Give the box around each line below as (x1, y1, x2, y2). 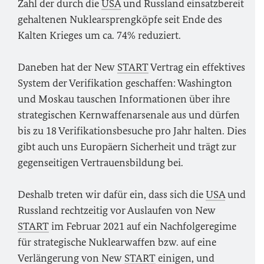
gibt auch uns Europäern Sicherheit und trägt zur (18, 140, 236, 153)
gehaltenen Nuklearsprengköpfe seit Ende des (18, 13, 222, 26)
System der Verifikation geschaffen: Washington (18, 77, 232, 90)
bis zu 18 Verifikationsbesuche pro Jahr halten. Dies (18, 124, 246, 137)
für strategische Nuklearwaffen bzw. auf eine (18, 236, 216, 249)
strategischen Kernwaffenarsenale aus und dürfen (18, 108, 240, 121)
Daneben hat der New (18, 61, 117, 74)
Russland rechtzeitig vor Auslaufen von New (18, 204, 216, 217)
